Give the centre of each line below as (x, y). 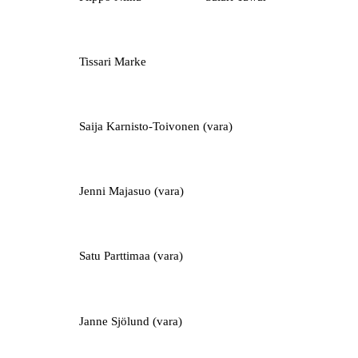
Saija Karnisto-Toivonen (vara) (155, 126)
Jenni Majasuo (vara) (131, 191)
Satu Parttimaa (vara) (131, 256)
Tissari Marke (112, 61)
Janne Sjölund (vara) (130, 321)
